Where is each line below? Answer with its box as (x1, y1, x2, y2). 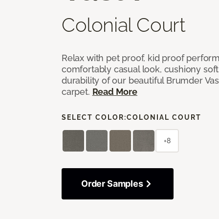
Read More (92, 86, 137, 97)
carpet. (62, 86, 92, 97)
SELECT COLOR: (62, 113, 127, 121)
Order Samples (81, 178, 143, 189)
